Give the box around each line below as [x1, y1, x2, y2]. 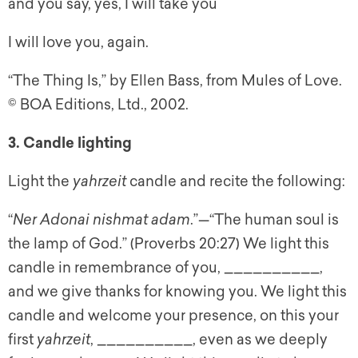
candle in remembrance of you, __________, [8, 259, 323, 277]
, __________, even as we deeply [90, 331, 328, 349]
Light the [8, 173, 73, 191]
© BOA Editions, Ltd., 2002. [8, 96, 189, 114]
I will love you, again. [8, 34, 149, 52]
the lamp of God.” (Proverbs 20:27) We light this [8, 235, 329, 253]
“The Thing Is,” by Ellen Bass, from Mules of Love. [8, 72, 342, 90]
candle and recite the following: [126, 173, 345, 191]
